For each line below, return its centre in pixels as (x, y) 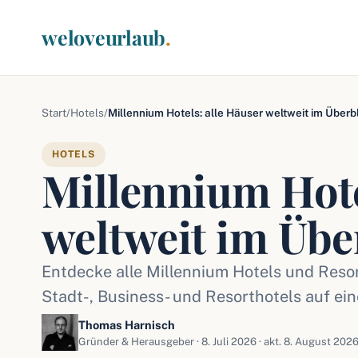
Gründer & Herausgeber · (140, 341)
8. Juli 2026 (229, 341)
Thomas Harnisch (127, 324)
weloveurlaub (103, 37)
